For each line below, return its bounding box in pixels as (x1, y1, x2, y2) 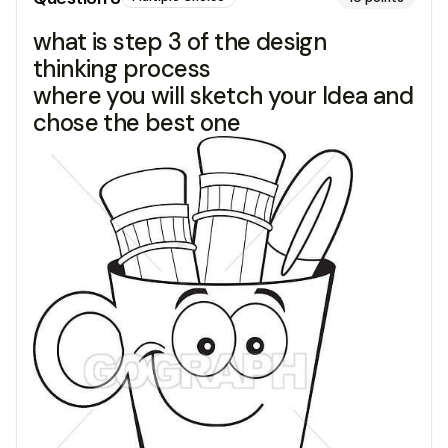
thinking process (33, 53, 211, 85)
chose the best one (33, 107, 241, 139)
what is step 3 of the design (33, 26, 327, 58)
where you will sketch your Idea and (33, 80, 413, 112)
